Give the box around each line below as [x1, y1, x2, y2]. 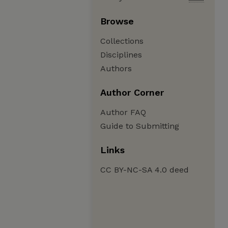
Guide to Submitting [100, 121, 179, 131]
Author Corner [100, 87, 164, 98]
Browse [100, 16, 134, 26]
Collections [100, 36, 144, 46]
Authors [100, 64, 132, 73]
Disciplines [100, 50, 142, 60]
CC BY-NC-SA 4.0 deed [100, 165, 189, 175]
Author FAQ [100, 107, 146, 117]
